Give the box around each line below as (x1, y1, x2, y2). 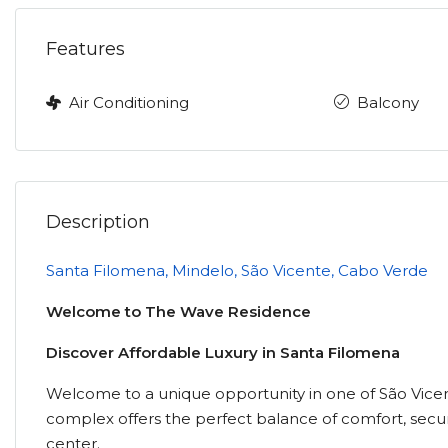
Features (46, 38, 125, 60)
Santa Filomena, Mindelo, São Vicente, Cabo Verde (46, 261, 428, 280)
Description (46, 211, 150, 233)
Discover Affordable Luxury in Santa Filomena (46, 343, 400, 362)
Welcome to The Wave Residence (46, 302, 311, 321)
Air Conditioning (69, 93, 189, 112)
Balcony (356, 93, 419, 112)
